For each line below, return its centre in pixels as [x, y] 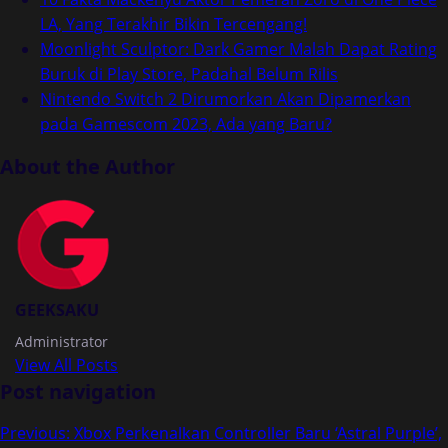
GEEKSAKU [57, 310]
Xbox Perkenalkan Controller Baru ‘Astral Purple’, [258, 433]
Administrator [61, 341]
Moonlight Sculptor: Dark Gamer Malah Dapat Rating [238, 49]
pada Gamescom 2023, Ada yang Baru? [186, 124]
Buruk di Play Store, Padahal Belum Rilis [189, 74]
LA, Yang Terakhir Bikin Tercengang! [173, 24]
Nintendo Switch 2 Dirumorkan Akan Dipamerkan [225, 99]
